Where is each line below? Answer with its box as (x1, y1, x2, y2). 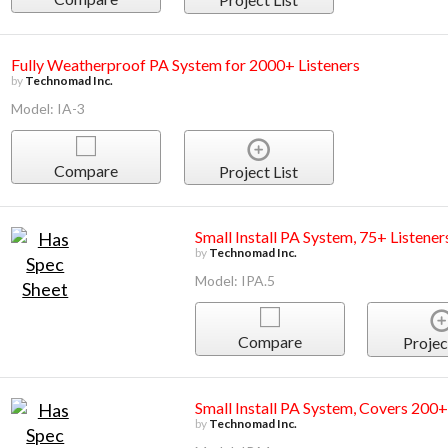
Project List (219, 161, 299, 181)
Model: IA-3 (11, 100, 86, 118)
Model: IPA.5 (194, 271, 275, 289)
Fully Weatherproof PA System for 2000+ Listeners (11, 55, 361, 75)
